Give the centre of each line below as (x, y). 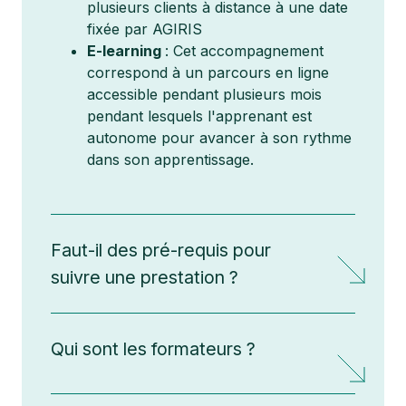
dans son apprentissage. (170, 159)
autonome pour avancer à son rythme (219, 137)
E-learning (126, 50)
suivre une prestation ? (145, 277)
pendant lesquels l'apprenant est (199, 116)
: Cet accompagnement (244, 50)
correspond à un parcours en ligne (208, 72)
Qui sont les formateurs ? (153, 348)
